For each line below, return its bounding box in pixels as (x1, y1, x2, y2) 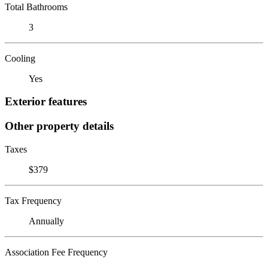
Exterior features (5, 95, 87, 108)
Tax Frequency (5, 195, 62, 206)
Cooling (5, 53, 35, 63)
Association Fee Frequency (5, 246, 108, 257)
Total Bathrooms (5, 1, 68, 12)
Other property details (5, 119, 114, 132)
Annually (29, 215, 64, 226)
